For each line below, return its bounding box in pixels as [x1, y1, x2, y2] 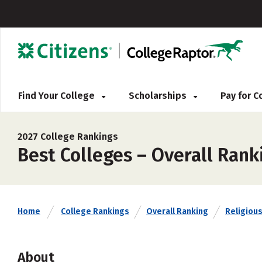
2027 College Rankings [18, 131, 118, 142]
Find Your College [18, 90, 97, 101]
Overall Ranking [146, 206, 208, 216]
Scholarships [129, 90, 189, 101]
